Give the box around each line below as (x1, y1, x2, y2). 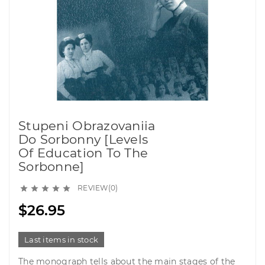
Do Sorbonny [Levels (18, 132, 148, 147)
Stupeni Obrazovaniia (18, 118, 156, 134)
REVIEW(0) (77, 183, 118, 193)
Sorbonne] (18, 159, 85, 174)
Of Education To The (18, 146, 148, 161)
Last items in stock (24, 235, 99, 245)
